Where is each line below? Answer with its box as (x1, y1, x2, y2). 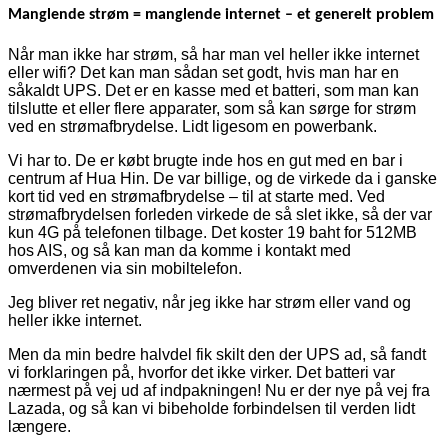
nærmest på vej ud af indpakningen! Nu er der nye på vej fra (8, 382, 430, 400)
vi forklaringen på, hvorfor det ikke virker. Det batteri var (8, 364, 395, 382)
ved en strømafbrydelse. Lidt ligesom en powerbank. (8, 118, 377, 136)
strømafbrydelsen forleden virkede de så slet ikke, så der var (8, 206, 432, 224)
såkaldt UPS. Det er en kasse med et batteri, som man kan (8, 82, 419, 100)
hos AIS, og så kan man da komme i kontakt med (8, 242, 351, 260)
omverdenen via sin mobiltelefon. (8, 260, 242, 278)
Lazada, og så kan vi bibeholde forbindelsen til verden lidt (8, 400, 415, 418)
